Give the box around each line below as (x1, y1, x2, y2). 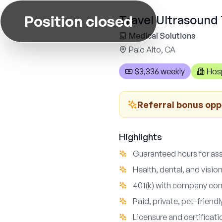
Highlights (119, 131, 162, 142)
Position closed (24, 12, 133, 30)
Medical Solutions (129, 31, 196, 41)
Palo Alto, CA (129, 45, 175, 55)
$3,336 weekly (135, 66, 185, 76)
